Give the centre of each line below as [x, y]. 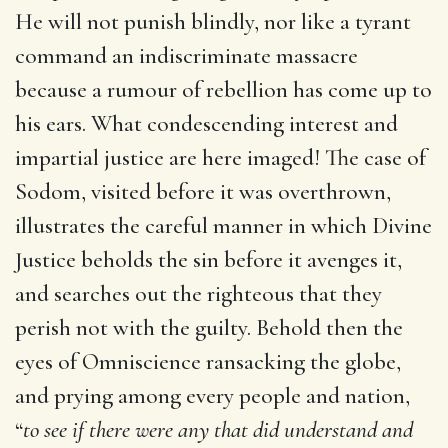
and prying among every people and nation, [212, 395]
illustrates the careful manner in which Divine [223, 225]
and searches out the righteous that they [198, 293]
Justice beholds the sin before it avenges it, [208, 259]
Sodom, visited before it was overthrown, [203, 191]
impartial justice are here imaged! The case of [220, 157]
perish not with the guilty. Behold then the [209, 327]
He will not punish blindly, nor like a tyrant [213, 21]
